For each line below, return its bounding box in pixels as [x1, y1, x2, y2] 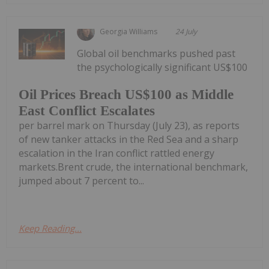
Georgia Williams [100, 26, 158, 37]
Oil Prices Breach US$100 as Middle [19, 87, 234, 103]
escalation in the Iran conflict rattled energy [19, 147, 214, 160]
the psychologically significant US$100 [77, 60, 248, 74]
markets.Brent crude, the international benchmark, [19, 160, 248, 174]
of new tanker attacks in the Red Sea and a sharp [19, 133, 238, 147]
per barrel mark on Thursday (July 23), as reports [19, 119, 240, 133]
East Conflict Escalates [19, 103, 155, 119]
